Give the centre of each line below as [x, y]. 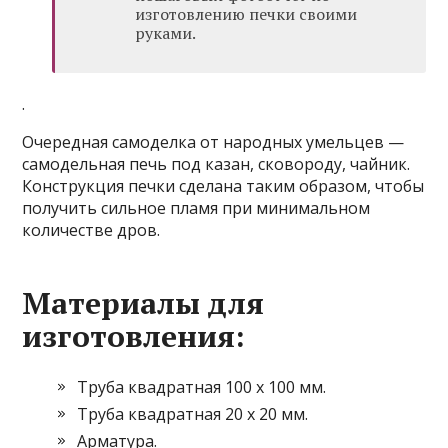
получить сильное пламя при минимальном [196, 208]
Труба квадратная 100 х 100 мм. [202, 387]
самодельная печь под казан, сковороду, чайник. [216, 164]
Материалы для [143, 303]
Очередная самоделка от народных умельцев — [213, 142]
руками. [166, 33]
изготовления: [134, 336]
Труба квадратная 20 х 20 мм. [193, 414]
